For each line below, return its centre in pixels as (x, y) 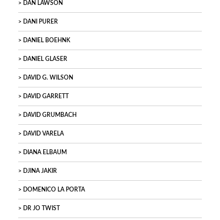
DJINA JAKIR (40, 171)
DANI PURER (41, 22)
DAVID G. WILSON (48, 78)
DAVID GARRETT (46, 96)
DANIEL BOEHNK (47, 41)
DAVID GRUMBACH (50, 115)
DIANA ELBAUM (45, 152)
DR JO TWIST (41, 208)
